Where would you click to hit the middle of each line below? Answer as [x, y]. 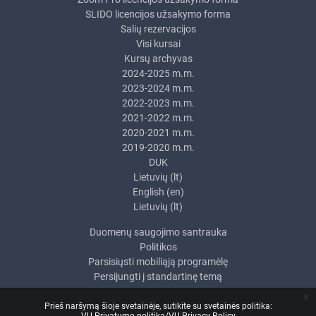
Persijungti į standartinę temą [158, 276]
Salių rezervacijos [158, 29]
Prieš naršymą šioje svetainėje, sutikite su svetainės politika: [158, 306]
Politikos [158, 247]
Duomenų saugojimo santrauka [158, 232]
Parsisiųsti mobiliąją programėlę [158, 261]
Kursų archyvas [158, 58]
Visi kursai [158, 43]
